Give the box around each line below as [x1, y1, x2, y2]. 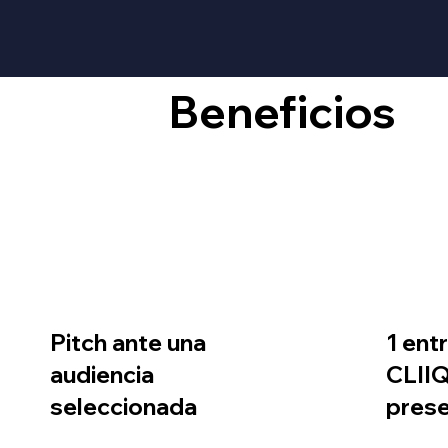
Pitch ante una [49, 327, 206, 357]
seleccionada [49, 391, 197, 421]
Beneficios [169, 84, 397, 140]
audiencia [49, 359, 154, 389]
